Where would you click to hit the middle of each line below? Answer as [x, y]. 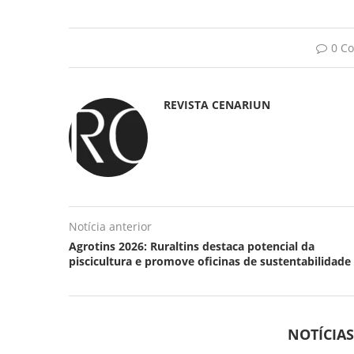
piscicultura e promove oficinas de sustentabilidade [210, 261]
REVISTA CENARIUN [217, 104]
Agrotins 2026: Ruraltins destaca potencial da [192, 246]
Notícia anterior [110, 226]
